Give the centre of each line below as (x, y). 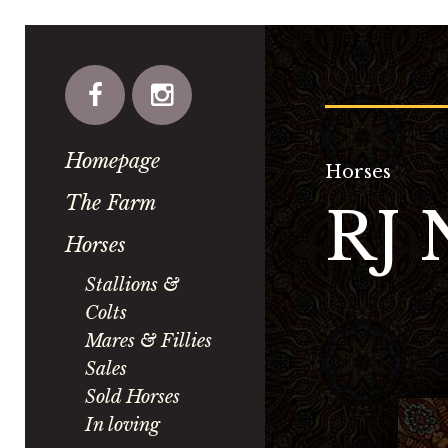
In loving (122, 425)
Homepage (112, 161)
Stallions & (132, 285)
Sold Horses (132, 397)
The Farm (110, 203)
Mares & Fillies (148, 341)
